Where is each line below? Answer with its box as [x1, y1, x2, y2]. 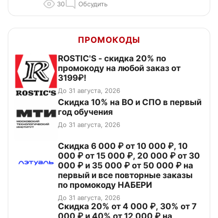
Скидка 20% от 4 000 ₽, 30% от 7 [58, 201, 197, 212]
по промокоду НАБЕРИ [58, 180, 152, 190]
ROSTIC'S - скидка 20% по [58, 54, 166, 64]
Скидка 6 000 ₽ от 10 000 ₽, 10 [58, 141, 188, 151]
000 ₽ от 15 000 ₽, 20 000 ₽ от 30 [58, 151, 200, 161]
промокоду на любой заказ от [58, 63, 181, 73]
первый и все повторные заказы [58, 170, 193, 181]
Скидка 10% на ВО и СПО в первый [58, 97, 201, 108]
